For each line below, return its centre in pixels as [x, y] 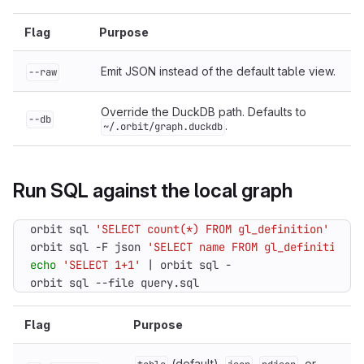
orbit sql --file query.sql [115, 283]
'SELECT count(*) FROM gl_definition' [212, 229]
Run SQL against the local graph [153, 191]
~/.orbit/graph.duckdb [163, 127]
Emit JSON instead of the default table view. [218, 71]
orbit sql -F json [89, 247]
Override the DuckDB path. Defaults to [204, 112]
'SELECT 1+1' [102, 265]
